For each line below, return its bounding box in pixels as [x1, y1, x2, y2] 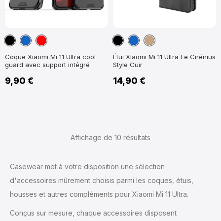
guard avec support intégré [5, 61, 90, 69]
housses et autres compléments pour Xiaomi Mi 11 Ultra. [10, 190, 188, 199]
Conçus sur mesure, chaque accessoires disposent [10, 209, 177, 218]
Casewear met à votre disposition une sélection [10, 162, 165, 171]
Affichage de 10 [71, 133, 123, 142]
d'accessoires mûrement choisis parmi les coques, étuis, [10, 176, 193, 185]
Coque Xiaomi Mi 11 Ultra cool [5, 53, 96, 61]
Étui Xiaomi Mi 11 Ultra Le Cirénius [113, 53, 216, 61]
